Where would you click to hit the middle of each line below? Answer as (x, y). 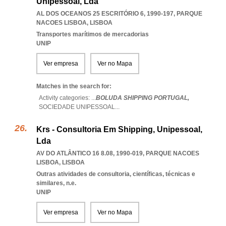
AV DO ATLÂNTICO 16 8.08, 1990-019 (90, 153)
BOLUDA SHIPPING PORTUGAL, (143, 98)
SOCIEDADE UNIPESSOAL (77, 107)
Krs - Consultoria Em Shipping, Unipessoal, (119, 129)
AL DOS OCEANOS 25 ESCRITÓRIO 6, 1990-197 (105, 14)
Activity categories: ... (67, 98)
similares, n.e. (56, 183)
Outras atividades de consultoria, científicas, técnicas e (116, 174)
